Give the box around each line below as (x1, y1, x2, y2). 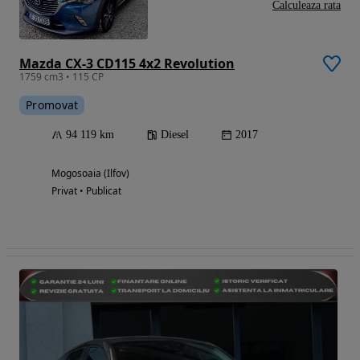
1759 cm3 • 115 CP (19, 69, 104, 84)
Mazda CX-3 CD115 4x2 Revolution (19, 54, 235, 72)
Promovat (26, 96, 79, 112)
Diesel (161, 128, 189, 141)
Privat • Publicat (51, 183, 121, 198)
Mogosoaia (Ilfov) (51, 166, 129, 180)
